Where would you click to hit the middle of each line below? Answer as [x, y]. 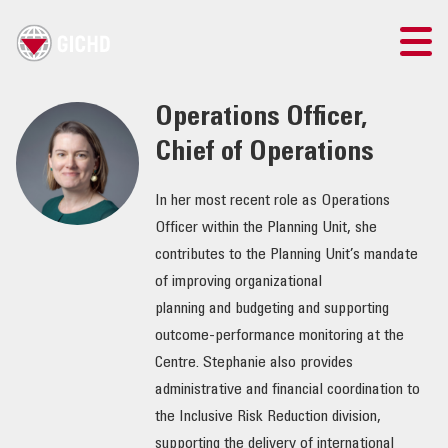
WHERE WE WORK [66, 322]
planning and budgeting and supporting [271, 309]
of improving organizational [238, 282]
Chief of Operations [264, 154]
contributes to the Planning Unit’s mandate [286, 255]
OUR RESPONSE [61, 430]
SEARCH [42, 159]
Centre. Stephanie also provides [253, 363]
